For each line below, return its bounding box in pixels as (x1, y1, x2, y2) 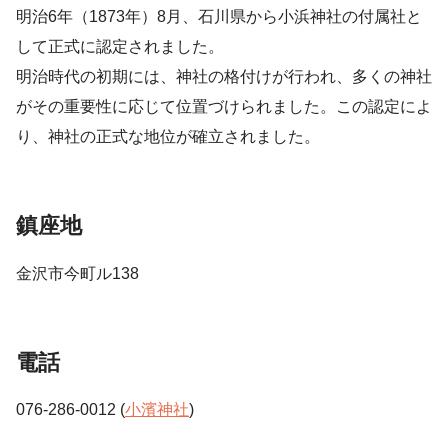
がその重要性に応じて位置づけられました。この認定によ (16, 97, 432, 115)
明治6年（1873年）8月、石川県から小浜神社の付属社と (16, 7, 422, 25)
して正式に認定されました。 (16, 37, 224, 55)
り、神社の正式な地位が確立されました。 (16, 127, 320, 145)
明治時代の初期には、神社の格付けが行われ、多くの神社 (16, 67, 432, 85)
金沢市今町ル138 (16, 264, 139, 282)
